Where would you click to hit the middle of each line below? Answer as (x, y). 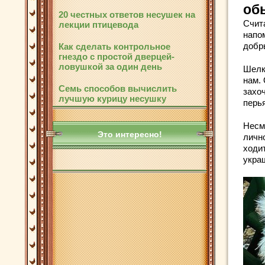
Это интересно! (130, 134)
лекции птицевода (98, 25)
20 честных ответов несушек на (127, 14)
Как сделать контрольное (114, 46)
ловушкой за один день (110, 67)
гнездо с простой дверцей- (117, 56)
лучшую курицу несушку (112, 98)
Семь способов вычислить (118, 88)
